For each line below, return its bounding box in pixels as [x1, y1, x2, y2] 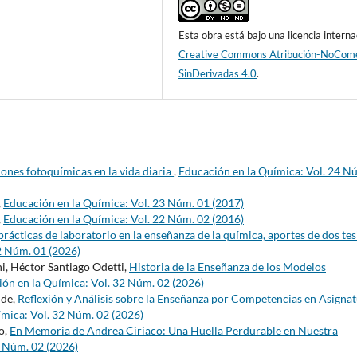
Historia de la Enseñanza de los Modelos [129, 260, 326, 274]
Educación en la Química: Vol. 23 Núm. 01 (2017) [3, 196, 244, 210]
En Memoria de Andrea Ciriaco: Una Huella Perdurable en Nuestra [10, 324, 338, 338]
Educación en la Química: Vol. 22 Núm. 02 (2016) [3, 212, 244, 226]
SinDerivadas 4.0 [178, 67, 257, 80]
